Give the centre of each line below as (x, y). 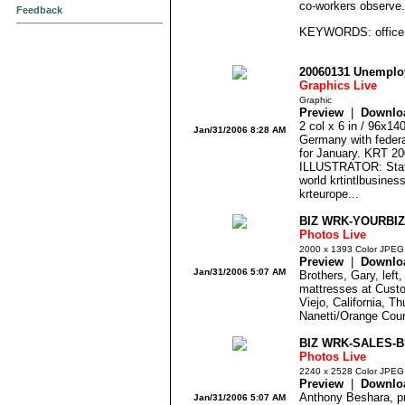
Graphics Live (338, 85)
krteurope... (329, 194)
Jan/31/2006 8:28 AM (240, 130)
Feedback (39, 10)
